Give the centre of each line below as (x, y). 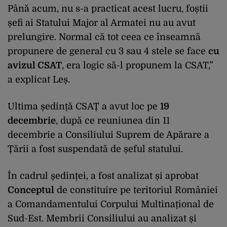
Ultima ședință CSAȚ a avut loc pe (84, 106)
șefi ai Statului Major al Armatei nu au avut (102, 23)
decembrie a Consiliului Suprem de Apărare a (108, 135)
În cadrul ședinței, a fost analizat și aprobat (103, 176)
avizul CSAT (35, 65)
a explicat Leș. (39, 79)
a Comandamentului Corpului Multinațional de (111, 204)
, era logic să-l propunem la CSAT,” (138, 65)
